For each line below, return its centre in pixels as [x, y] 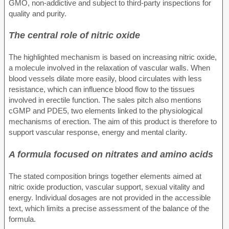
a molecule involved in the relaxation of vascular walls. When [109, 68]
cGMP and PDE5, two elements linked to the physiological [106, 111]
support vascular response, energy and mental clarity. [98, 132]
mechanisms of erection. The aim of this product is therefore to [113, 122]
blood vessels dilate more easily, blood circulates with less [105, 79]
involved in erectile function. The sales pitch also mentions [105, 100]
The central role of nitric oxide [74, 35]
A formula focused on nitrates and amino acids [111, 154]
